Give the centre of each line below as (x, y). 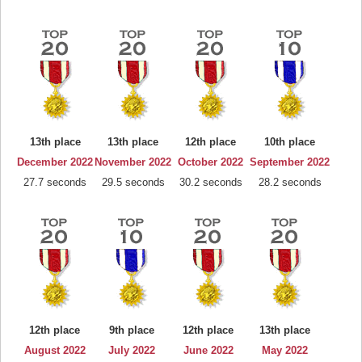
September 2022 (290, 162)
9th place (131, 330)
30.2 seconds (210, 182)
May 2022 (285, 350)
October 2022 (210, 162)
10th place (290, 142)
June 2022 (208, 350)
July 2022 (131, 350)
